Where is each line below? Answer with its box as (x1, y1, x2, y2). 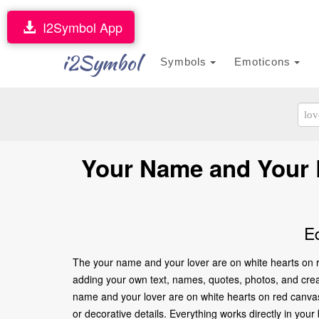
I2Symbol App (36, 18, 122, 36)
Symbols (160, 56, 210, 68)
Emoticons (234, 56, 294, 68)
